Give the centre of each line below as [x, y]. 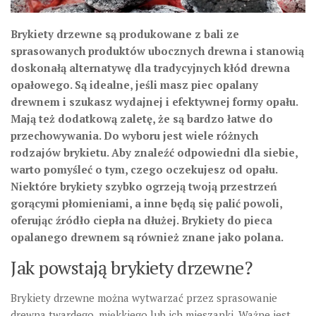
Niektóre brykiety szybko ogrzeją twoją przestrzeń [144, 187]
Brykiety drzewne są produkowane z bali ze [125, 34]
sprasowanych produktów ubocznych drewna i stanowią [157, 51]
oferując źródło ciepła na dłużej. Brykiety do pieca [141, 220]
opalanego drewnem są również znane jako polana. [147, 237]
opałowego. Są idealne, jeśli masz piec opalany [134, 85]
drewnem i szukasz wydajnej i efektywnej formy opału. [154, 102]
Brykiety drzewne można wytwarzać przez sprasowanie [144, 298]
